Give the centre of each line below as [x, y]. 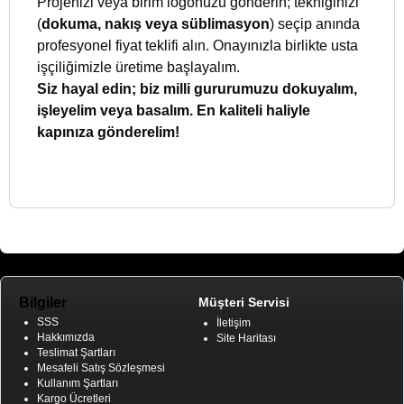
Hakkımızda [66, 338]
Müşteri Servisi [243, 303]
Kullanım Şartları [78, 384]
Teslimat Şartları [76, 353]
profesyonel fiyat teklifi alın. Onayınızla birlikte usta [197, 46]
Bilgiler [43, 303]
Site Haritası [246, 339]
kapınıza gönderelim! [108, 133]
